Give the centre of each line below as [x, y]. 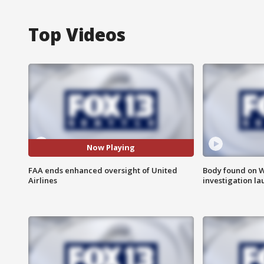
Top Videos [77, 34]
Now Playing [111, 148]
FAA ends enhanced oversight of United [103, 170]
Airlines [43, 180]
